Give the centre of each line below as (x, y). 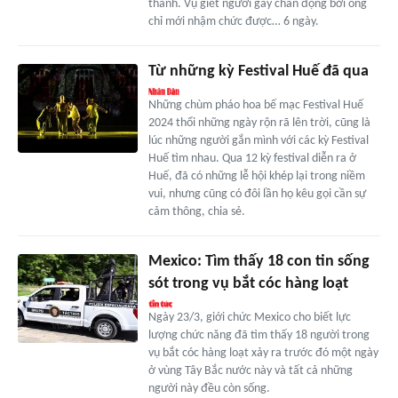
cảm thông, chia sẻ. (196, 211)
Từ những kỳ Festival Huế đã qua (258, 71)
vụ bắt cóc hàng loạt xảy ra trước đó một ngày (263, 353)
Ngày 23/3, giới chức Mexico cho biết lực (249, 317)
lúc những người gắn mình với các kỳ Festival (258, 140)
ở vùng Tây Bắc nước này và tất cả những (250, 370)
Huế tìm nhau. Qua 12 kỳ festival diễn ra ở (252, 158)
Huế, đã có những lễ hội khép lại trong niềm (256, 176)
